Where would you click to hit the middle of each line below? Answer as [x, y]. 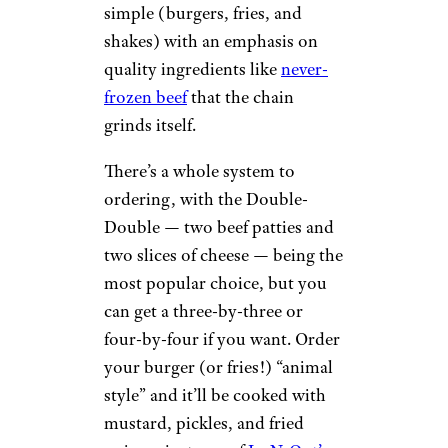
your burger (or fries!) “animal [218, 366]
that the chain [240, 96]
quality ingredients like [192, 68]
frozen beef [145, 96]
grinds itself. [152, 124]
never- [304, 68]
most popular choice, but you [215, 282]
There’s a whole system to [199, 170]
